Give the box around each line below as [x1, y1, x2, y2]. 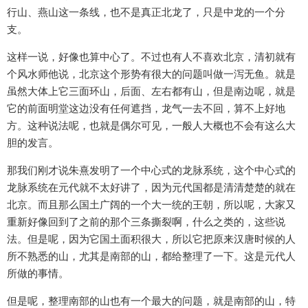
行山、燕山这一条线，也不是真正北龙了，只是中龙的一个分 [7, 5, 285, 19]
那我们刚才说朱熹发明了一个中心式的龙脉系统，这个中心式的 [7, 164, 296, 177]
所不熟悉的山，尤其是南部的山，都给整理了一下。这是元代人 [7, 250, 296, 263]
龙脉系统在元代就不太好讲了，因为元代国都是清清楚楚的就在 [7, 181, 296, 195]
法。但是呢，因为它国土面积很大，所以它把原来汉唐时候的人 [7, 232, 296, 246]
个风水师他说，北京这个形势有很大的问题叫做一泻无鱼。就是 [7, 67, 296, 81]
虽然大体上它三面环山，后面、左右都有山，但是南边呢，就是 [7, 85, 296, 98]
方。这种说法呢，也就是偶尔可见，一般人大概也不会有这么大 [7, 119, 296, 133]
